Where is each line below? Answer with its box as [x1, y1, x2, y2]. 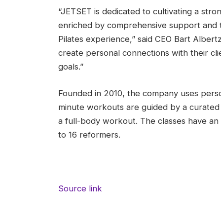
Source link [58, 184, 102, 194]
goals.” [58, 62, 83, 72]
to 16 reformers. [58, 129, 120, 140]
